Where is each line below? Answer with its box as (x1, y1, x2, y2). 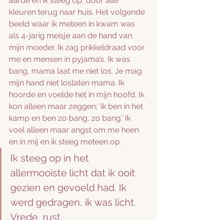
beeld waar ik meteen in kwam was (9, 19, 137, 28)
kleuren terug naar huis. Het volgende (9, 7, 147, 17)
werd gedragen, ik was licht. (10, 196, 138, 208)
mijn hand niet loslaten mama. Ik (9, 78, 126, 87)
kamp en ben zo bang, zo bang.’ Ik (9, 113, 133, 123)
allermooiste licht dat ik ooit (10, 167, 137, 179)
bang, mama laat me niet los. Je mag (9, 66, 144, 76)
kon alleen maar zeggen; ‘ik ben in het (9, 102, 145, 111)
